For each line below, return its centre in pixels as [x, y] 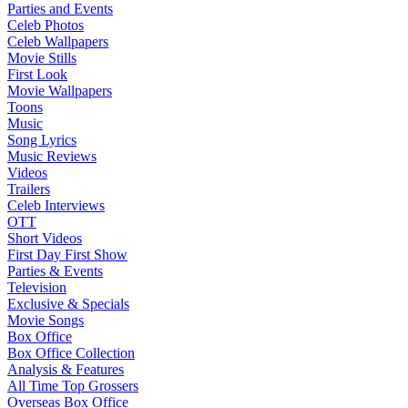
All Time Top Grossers [73, 386]
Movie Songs [46, 320]
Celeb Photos [46, 25]
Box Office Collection [71, 353]
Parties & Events [55, 271]
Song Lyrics [42, 140]
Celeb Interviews [56, 205]
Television [37, 287]
